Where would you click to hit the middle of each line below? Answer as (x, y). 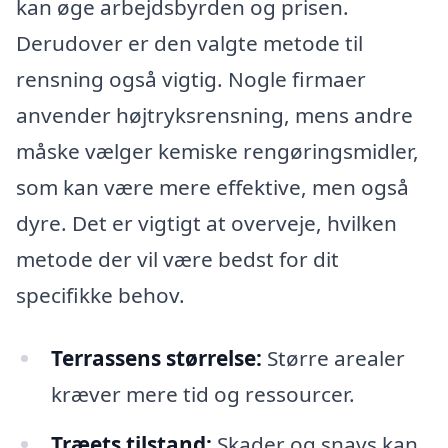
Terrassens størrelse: (156, 358)
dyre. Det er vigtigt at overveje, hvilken (206, 222)
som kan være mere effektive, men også (212, 186)
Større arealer (333, 358)
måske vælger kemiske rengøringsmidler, (217, 150)
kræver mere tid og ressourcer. (202, 394)
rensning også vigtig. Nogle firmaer (191, 78)
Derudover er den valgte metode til (189, 42)
